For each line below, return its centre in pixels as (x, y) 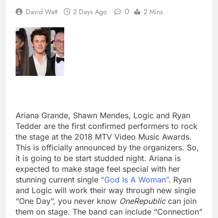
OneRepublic (142, 201)
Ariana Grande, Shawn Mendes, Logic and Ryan (103, 116)
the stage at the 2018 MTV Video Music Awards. (104, 137)
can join (181, 201)
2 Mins (153, 12)
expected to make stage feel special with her (98, 169)
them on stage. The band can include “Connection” (109, 212)
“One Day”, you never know (67, 201)
